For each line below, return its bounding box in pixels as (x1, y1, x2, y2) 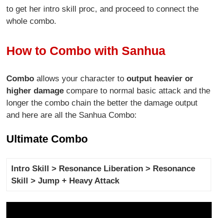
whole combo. (6, 16, 57, 26)
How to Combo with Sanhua (6, 44, 166, 58)
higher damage (6, 86, 64, 96)
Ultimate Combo (6, 133, 88, 145)
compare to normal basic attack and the (64, 86, 211, 96)
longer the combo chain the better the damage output (6, 98, 198, 108)
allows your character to (34, 74, 127, 84)
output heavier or (127, 74, 194, 84)
